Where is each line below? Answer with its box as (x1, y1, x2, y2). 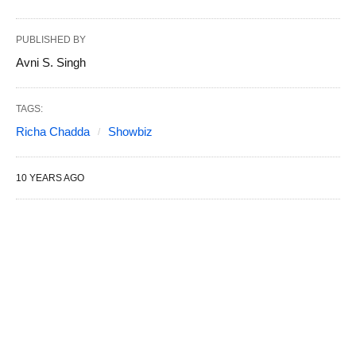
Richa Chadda (16, 124, 90, 138)
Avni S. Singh (16, 55, 86, 69)
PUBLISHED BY (16, 33, 86, 45)
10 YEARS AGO (16, 172, 84, 184)
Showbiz (108, 124, 153, 138)
